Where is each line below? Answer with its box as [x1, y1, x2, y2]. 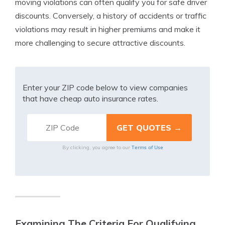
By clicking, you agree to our [62, 144, 132, 151]
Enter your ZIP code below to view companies [23, 82, 188, 92]
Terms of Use [131, 144, 163, 151]
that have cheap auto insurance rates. [23, 93, 158, 103]
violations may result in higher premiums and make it [15, 24, 200, 34]
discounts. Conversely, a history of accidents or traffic [15, 11, 206, 21]
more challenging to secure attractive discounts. [15, 38, 185, 48]
